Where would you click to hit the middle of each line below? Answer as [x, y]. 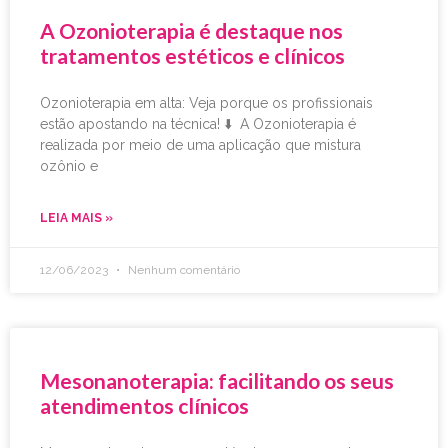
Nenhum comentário [182, 270]
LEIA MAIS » [76, 218]
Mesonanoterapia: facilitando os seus [217, 381]
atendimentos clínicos [144, 406]
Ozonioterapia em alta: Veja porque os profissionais [206, 103]
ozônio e [69, 166]
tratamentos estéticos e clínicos [192, 56]
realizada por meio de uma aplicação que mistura [200, 145]
